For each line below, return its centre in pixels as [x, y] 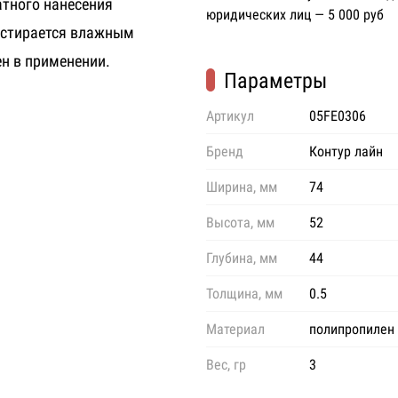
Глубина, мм [242, 259]
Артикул [230, 116]
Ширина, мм [242, 187]
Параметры [275, 81]
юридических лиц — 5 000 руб [295, 15]
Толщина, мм [244, 294]
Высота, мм [240, 223]
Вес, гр [226, 365]
